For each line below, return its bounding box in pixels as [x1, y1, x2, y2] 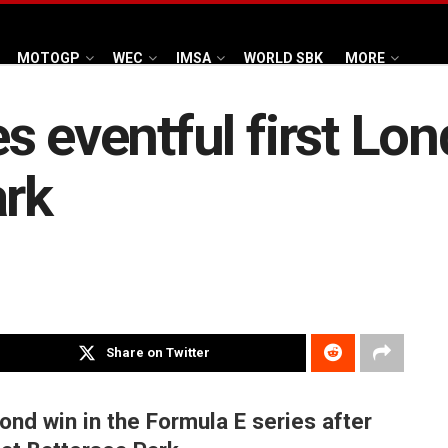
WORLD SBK [244, 49, 323, 66]
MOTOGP [17, 49, 80, 66]
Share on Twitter [106, 345, 211, 361]
